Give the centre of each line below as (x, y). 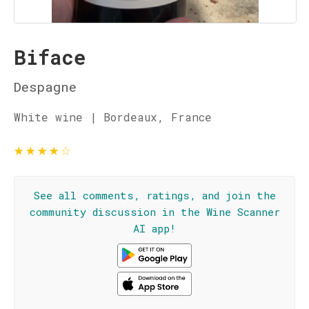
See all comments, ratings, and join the (154, 195)
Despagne (45, 87)
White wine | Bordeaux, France (113, 117)
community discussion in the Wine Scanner (154, 212)
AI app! (154, 228)
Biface (50, 57)
